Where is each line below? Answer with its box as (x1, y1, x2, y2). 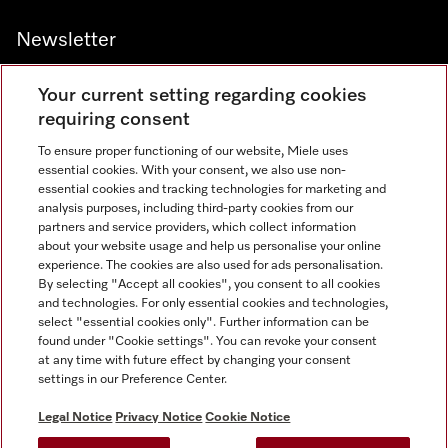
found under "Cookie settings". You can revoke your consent (38, 335, 378, 348)
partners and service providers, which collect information (38, 221, 357, 234)
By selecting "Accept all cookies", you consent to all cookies (38, 278, 381, 291)
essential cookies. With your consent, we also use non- (38, 164, 347, 177)
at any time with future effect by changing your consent (38, 354, 352, 367)
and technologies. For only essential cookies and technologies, (38, 297, 389, 310)
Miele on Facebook (64, 234, 184, 248)
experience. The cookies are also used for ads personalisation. (38, 259, 384, 272)
